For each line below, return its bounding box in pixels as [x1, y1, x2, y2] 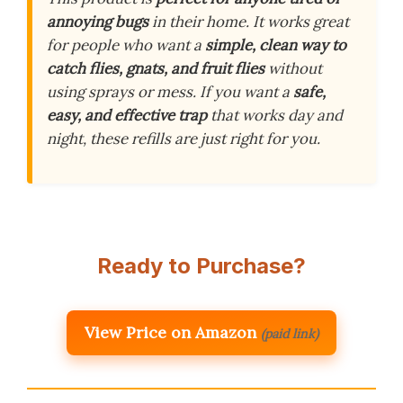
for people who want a [47, 35, 205, 55]
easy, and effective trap [47, 105, 207, 125]
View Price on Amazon [85, 322, 256, 344]
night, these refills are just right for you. [47, 129, 320, 148]
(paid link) [261, 326, 318, 343]
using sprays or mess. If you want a [47, 82, 293, 102]
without [264, 58, 322, 78]
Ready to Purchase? [97, 253, 306, 280]
